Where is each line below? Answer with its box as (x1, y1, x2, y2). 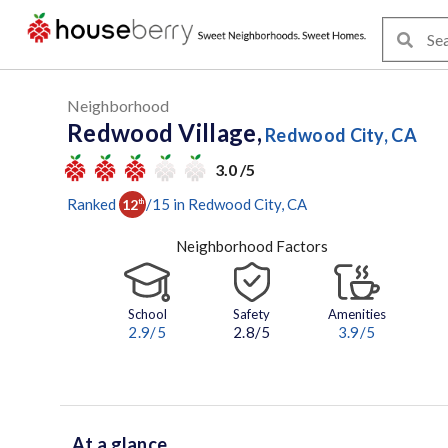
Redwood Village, (67, 118, 262, 147)
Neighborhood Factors (175, 237, 328, 255)
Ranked (67, 194, 116, 213)
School (127, 306, 167, 323)
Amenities (327, 306, 386, 323)
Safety (233, 306, 271, 323)
